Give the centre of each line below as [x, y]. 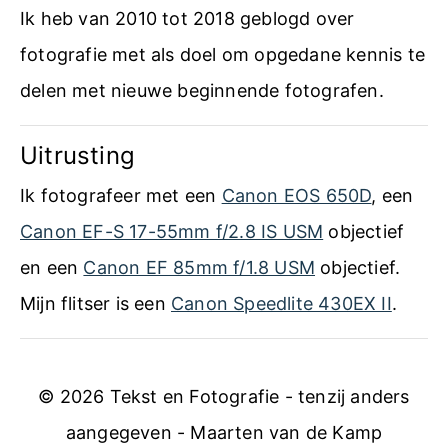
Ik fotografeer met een [121, 196]
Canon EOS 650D [296, 196]
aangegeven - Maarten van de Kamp [224, 433]
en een [52, 268]
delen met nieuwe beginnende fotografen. [202, 91]
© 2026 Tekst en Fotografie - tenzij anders [224, 397]
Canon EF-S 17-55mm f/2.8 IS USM [172, 232]
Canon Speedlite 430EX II [281, 304]
